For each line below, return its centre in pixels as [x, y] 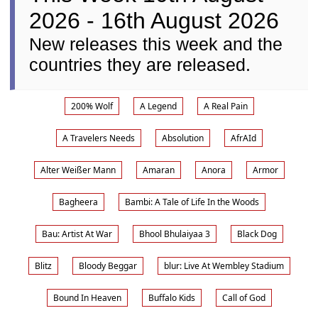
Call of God [243, 298]
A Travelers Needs [98, 138]
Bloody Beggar [108, 266]
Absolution [182, 138]
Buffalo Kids [171, 298]
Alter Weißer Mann [78, 170]
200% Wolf [92, 106]
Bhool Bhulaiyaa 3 [174, 234]
